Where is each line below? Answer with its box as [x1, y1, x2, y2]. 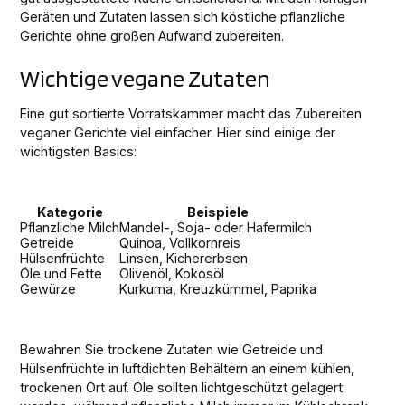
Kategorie [36, 204, 103, 221]
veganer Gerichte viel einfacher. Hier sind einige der [20, 125, 336, 141]
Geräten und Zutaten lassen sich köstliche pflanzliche [20, 9, 346, 25]
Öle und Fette [20, 266, 103, 282]
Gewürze [20, 281, 77, 297]
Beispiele [187, 204, 250, 221]
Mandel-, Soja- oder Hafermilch [119, 220, 313, 236]
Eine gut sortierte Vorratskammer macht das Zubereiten [20, 106, 363, 122]
